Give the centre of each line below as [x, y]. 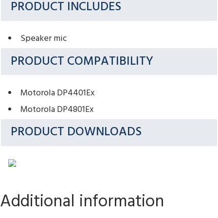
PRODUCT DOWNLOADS [76, 132]
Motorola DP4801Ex [57, 109]
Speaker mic [44, 39]
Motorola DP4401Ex [57, 93]
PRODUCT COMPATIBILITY [82, 61]
